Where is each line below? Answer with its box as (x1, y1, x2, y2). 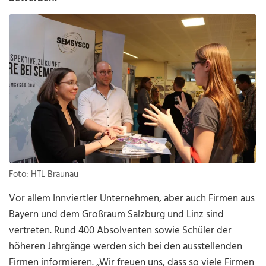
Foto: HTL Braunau (9, 167, 79, 182)
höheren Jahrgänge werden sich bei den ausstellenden (9, 239, 243, 255)
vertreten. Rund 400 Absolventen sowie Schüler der (9, 223, 232, 239)
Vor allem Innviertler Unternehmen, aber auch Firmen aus (9, 191, 255, 207)
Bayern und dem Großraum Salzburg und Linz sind (9, 207, 224, 223)
